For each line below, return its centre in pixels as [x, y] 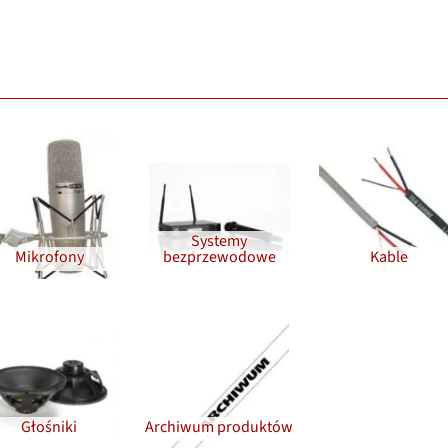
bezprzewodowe [219, 256]
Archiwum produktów [219, 426]
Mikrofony [49, 256]
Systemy [219, 240]
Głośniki [49, 426]
